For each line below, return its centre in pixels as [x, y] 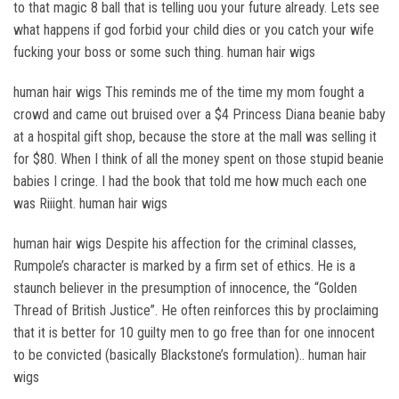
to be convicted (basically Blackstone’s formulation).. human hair [190, 355]
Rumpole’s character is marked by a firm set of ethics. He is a [184, 266]
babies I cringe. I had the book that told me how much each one [190, 181]
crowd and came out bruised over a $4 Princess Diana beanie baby [199, 114]
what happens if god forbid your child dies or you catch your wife [194, 30]
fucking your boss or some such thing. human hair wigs [164, 52]
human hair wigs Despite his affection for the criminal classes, [185, 244]
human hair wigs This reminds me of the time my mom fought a [189, 92]
